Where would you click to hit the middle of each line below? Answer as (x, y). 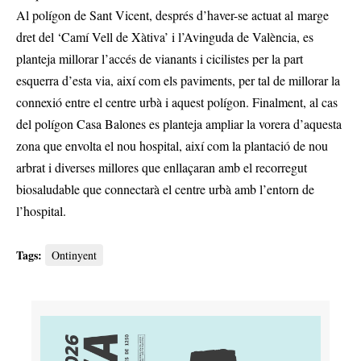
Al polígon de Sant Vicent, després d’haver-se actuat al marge (172, 15)
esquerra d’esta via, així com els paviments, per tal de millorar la (178, 81)
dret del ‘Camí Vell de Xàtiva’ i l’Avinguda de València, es (165, 37)
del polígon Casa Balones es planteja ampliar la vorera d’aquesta (179, 124)
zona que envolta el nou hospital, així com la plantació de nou (172, 146)
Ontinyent (74, 255)
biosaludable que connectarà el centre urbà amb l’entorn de (165, 189)
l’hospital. (41, 211)
